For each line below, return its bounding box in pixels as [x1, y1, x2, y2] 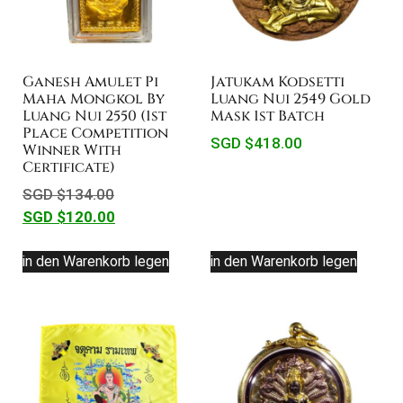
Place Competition [22, 123, 168, 143]
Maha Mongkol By [22, 89, 165, 109]
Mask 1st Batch [210, 106, 325, 126]
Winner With [22, 140, 121, 160]
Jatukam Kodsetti [210, 72, 345, 92]
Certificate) [22, 157, 115, 177]
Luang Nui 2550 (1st [22, 106, 166, 126]
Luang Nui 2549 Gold [210, 89, 371, 109]
